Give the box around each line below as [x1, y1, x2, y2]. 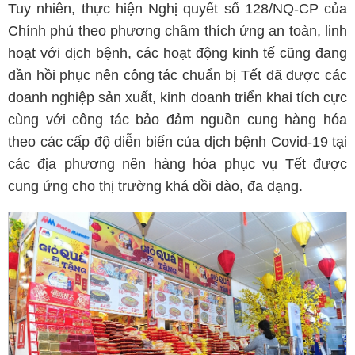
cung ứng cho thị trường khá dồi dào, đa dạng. [8, 178, 303, 194]
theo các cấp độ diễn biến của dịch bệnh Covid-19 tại [8, 134, 347, 150]
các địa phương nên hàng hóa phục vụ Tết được [8, 156, 347, 172]
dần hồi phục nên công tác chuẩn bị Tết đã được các [8, 67, 347, 83]
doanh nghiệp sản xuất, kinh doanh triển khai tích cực [8, 90, 347, 105]
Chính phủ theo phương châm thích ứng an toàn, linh [8, 23, 347, 39]
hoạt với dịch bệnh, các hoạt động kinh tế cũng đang [8, 45, 347, 61]
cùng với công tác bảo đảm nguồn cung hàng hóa [8, 112, 347, 128]
